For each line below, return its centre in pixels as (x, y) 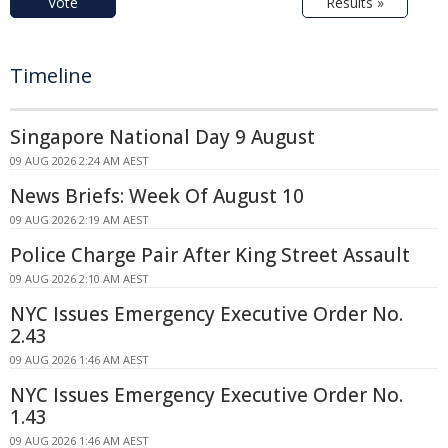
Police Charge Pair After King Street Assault (210, 254)
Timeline (51, 75)
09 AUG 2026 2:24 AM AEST (79, 160)
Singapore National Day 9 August (162, 136)
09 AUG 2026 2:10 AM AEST (79, 278)
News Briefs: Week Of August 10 (157, 195)
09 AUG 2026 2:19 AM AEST (79, 219)
